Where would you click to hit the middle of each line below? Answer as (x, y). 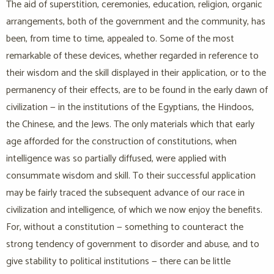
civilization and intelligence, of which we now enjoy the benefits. (134, 210)
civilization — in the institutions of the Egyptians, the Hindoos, (130, 108)
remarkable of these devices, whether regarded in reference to (132, 56)
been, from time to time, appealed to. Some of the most (120, 39)
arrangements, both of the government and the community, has (136, 22)
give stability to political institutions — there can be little (118, 262)
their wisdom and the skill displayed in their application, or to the (136, 73)
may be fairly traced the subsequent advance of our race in (125, 193)
